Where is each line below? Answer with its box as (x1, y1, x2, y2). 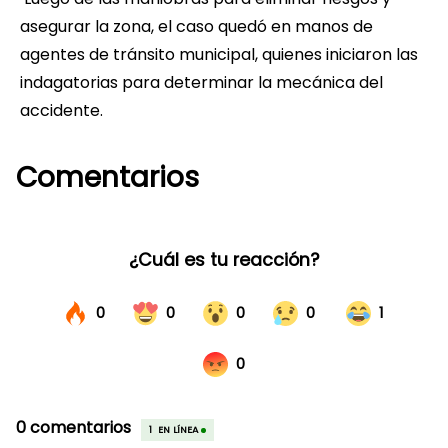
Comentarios (16, 158, 199, 198)
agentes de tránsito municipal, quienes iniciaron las (20, 43, 418, 67)
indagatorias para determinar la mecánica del (20, 71, 383, 95)
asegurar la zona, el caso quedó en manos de (20, 15, 373, 39)
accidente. (20, 99, 115, 123)
